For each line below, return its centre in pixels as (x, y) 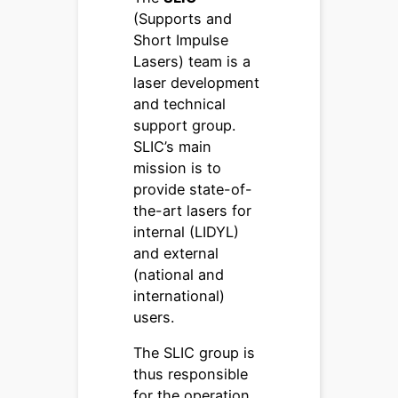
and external (176, 253)
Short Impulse (181, 40)
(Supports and (183, 18)
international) (179, 295)
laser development (197, 82)
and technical (180, 103)
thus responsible (191, 374)
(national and (179, 274)
